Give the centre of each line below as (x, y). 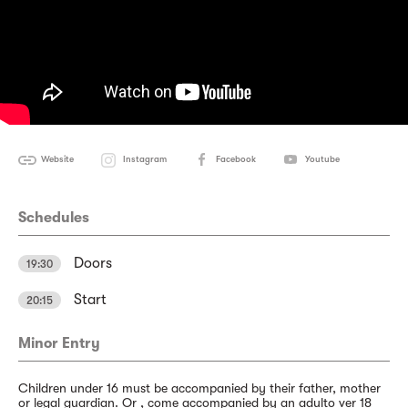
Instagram (145, 159)
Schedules (54, 218)
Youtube (322, 159)
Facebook (236, 159)
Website (57, 159)
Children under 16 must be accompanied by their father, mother (199, 388)
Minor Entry (59, 343)
